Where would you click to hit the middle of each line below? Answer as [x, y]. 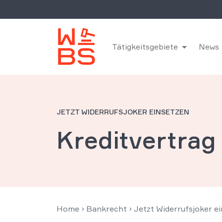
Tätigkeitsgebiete [145, 46]
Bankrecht [107, 209]
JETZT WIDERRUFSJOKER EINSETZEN [123, 112]
